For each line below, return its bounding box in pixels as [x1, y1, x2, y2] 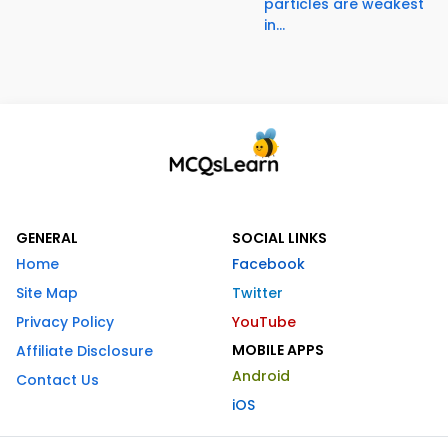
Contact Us [16, 369, 99, 390]
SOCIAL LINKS [232, 227, 327, 248]
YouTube [232, 311, 296, 332]
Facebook [232, 253, 305, 274]
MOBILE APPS [232, 339, 324, 360]
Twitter [232, 282, 283, 303]
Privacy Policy [16, 311, 114, 332]
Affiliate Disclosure [16, 340, 153, 361]
